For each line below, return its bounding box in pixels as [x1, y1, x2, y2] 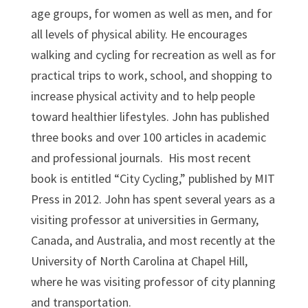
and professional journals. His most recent [30, 149, 251, 166]
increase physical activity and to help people [30, 87, 255, 104]
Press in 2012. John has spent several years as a [30, 190, 275, 207]
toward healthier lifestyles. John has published [30, 108, 269, 124]
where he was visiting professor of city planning [30, 273, 276, 289]
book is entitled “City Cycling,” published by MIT [30, 170, 275, 186]
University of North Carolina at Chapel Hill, [30, 252, 247, 269]
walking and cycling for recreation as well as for [30, 46, 276, 63]
